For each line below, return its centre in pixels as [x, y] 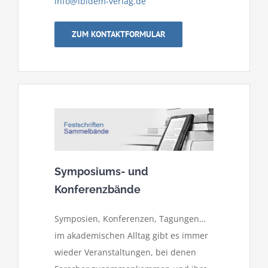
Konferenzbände [98, 189]
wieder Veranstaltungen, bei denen [125, 252]
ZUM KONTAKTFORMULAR [118, 34]
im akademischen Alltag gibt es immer [131, 235]
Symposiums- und [101, 171]
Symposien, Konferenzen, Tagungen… [130, 218]
